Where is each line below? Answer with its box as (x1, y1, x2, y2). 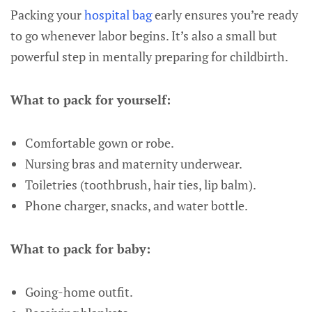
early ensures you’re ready (152, 6, 298, 23)
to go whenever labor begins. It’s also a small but (10, 27, 277, 44)
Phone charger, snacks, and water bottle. (24, 197, 248, 214)
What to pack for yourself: (10, 91, 171, 108)
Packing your (10, 6, 84, 23)
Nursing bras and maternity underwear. (24, 155, 242, 172)
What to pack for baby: (10, 240, 150, 257)
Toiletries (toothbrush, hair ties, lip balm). (24, 176, 256, 193)
